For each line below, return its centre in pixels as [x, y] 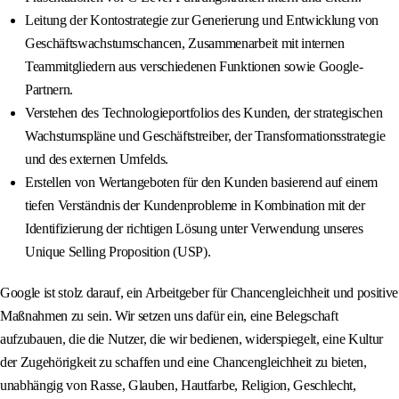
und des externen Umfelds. [97, 159]
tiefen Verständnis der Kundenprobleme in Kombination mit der [195, 206]
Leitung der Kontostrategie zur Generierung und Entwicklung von [202, 20]
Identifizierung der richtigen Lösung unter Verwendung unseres [194, 229]
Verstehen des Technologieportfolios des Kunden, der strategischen [204, 113]
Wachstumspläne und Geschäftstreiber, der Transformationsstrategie [205, 136]
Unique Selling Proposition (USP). [118, 252]
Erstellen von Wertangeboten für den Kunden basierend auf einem [202, 183]
